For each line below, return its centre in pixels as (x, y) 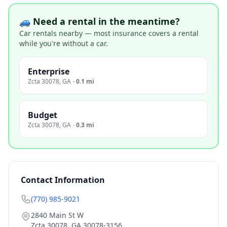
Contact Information (63, 180)
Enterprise (49, 71)
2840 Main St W (57, 215)
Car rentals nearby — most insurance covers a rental (109, 33)
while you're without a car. (64, 43)
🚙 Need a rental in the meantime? (100, 21)
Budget (43, 115)
